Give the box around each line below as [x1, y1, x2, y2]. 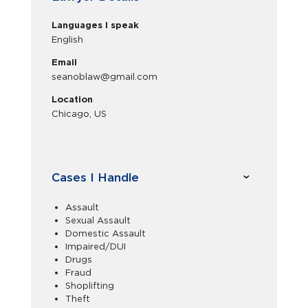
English [52, 34, 83, 45]
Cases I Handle [52, 170, 139, 184]
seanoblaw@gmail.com [52, 71, 157, 82]
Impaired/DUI [65, 241, 126, 252]
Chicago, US [52, 109, 107, 119]
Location [52, 94, 93, 104]
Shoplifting [65, 280, 114, 291]
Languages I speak [52, 20, 139, 30]
